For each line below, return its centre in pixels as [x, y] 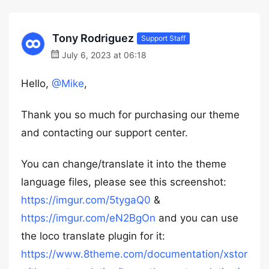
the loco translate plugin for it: [93, 236]
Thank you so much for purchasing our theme [130, 115]
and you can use [197, 218]
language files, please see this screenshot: [124, 182]
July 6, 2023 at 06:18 [103, 55]
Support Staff [163, 38]
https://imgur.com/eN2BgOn [88, 218]
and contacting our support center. [104, 133]
